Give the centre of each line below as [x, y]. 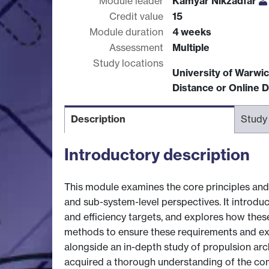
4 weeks [192, 32]
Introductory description [157, 154]
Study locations [128, 63]
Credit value [136, 16]
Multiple [191, 47]
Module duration [126, 32]
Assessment [136, 47]
